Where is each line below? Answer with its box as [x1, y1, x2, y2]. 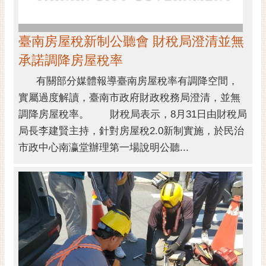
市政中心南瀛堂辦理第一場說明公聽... [18, 142, 189, 154]
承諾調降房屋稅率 [18, 53, 123, 68]
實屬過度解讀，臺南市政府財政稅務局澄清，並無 [18, 92, 240, 104]
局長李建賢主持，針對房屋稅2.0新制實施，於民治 [18, 125, 244, 137]
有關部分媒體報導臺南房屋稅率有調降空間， [18, 75, 238, 87]
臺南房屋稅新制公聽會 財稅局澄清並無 [18, 34, 244, 49]
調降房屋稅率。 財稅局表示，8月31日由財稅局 [18, 109, 247, 121]
